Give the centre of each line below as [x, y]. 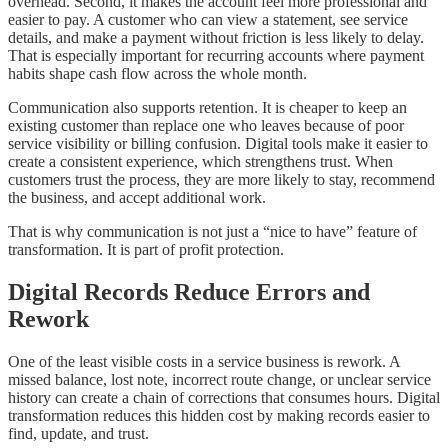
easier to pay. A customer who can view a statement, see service [208, 19]
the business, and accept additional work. [137, 197]
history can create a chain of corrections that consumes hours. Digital [224, 397]
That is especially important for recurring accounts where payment [216, 55]
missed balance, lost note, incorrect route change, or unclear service [219, 379]
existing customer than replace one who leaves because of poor [206, 125]
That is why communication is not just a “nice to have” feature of [212, 231]
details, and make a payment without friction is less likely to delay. [216, 37]
